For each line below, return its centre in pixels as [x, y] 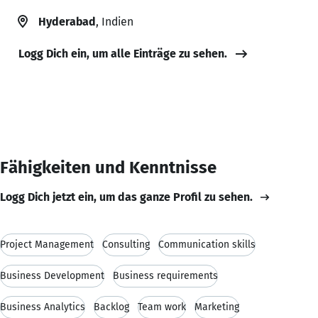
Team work [162, 307]
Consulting [126, 244]
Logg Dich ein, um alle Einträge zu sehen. [123, 53]
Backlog [111, 307]
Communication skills [207, 244]
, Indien [115, 21]
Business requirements [165, 275]
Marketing [217, 307]
